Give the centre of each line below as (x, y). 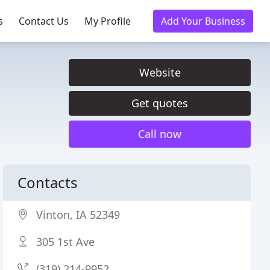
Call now (160, 134)
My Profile (108, 21)
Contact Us (44, 21)
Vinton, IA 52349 (78, 215)
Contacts (48, 182)
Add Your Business (203, 21)
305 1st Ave (66, 242)
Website (160, 72)
